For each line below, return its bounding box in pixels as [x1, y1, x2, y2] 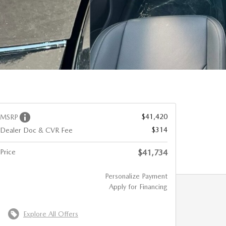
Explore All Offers [23, 209, 78, 218]
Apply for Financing [109, 183, 167, 191]
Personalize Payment [105, 172, 167, 180]
